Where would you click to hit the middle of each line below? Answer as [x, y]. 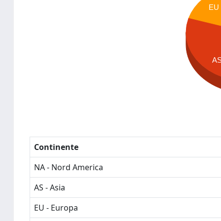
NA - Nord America [69, 167]
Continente [56, 147]
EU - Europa [56, 208]
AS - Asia [50, 187]
